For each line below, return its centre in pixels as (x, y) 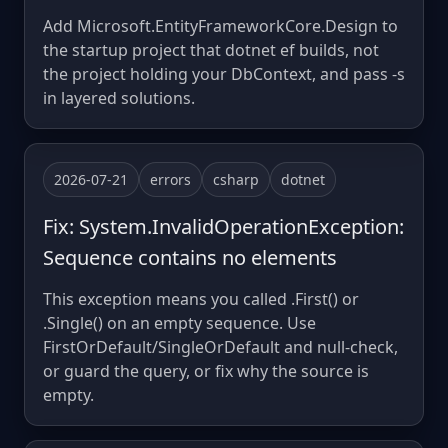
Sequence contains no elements (190, 257)
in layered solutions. (119, 97)
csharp (236, 179)
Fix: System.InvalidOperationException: (223, 226)
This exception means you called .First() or (201, 298)
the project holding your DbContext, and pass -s (224, 73)
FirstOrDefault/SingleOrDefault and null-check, (220, 346)
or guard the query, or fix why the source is (206, 370)
